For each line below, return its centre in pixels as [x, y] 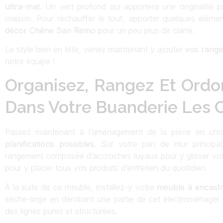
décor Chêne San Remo [52, 30]
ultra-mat [22, 6]
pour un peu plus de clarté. [146, 30]
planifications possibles [50, 144]
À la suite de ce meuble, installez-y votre [80, 187]
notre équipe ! [30, 61]
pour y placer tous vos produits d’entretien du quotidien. [106, 168]
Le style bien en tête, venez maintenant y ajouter [95, 49]
